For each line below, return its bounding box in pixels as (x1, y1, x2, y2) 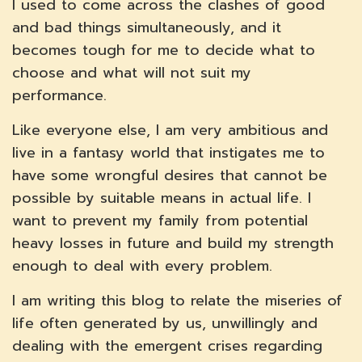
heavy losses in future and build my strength (12, 232, 334, 255)
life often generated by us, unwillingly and (12, 312, 318, 335)
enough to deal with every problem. (12, 255, 272, 278)
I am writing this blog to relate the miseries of (12, 289, 343, 313)
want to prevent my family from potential (12, 209, 308, 233)
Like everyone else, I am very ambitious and (12, 119, 328, 142)
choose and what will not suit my (12, 61, 251, 85)
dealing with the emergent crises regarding (12, 335, 322, 358)
